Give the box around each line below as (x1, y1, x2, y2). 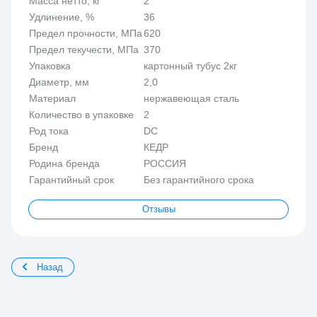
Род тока (29, 125, 69, 137)
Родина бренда (29, 157, 100, 169)
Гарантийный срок (29, 173, 114, 185)
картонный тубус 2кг (144, 59, 237, 71)
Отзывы (142, 204, 175, 215)
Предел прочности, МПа (29, 27, 142, 39)
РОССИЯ (144, 157, 186, 169)
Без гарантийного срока (144, 173, 254, 185)
